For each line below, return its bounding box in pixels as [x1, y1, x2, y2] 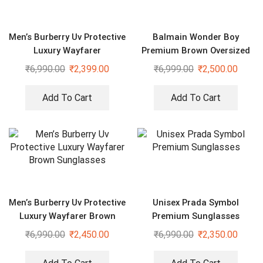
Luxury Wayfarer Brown [19, 210, 116, 221]
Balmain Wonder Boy [153, 32, 239, 43]
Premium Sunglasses [152, 210, 240, 221]
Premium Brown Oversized [141, 45, 250, 56]
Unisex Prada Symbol [153, 197, 239, 208]
